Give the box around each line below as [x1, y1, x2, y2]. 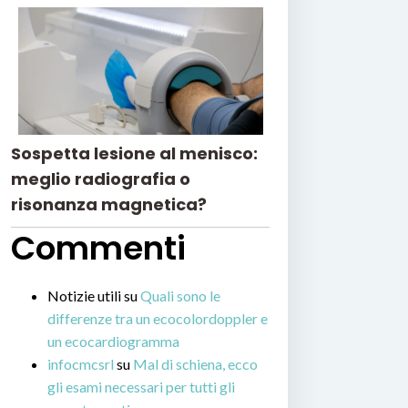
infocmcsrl [47, 355, 114, 373]
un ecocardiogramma [47, 332, 179, 351]
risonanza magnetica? [11, 193, 207, 217]
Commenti [11, 225, 186, 272]
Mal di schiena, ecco [133, 355, 258, 373]
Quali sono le [140, 287, 220, 305]
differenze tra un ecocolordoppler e [47, 310, 268, 328]
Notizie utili [47, 287, 121, 305]
